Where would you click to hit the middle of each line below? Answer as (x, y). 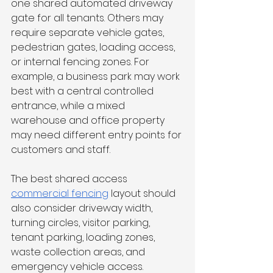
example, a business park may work (97, 77)
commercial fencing (60, 194)
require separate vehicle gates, (89, 33)
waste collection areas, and (79, 252)
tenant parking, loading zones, (84, 238)
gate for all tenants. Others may (88, 18)
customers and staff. (61, 150)
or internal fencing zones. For (81, 62)
